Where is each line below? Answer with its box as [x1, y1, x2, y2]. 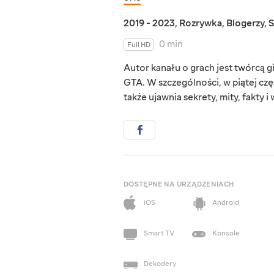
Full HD [127, 40, 150, 50]
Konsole [212, 229, 240, 239]
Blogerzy [226, 17, 264, 30]
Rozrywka [179, 17, 222, 30]
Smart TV [144, 229, 174, 239]
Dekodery [144, 259, 176, 269]
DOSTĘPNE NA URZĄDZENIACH [124, 180, 234, 190]
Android [212, 198, 239, 208]
